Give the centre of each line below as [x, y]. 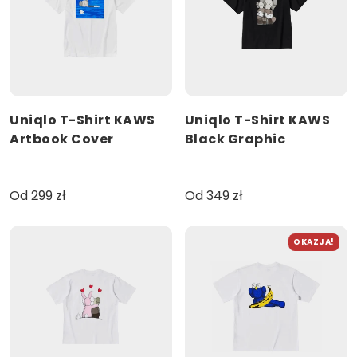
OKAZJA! [314, 242]
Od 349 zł [213, 196]
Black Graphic [235, 139]
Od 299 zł [37, 196]
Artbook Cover [62, 139]
